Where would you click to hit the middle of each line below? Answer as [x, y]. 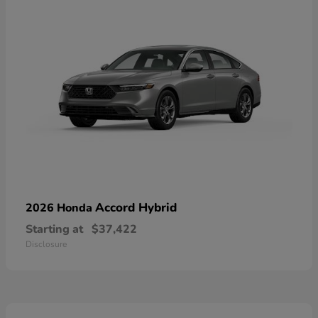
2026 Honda [60, 208]
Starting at [54, 229]
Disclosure [46, 244]
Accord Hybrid [136, 207]
